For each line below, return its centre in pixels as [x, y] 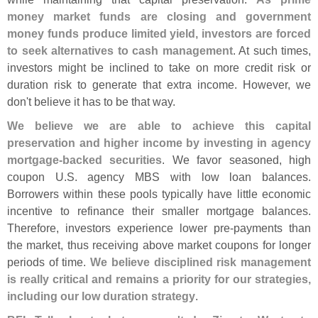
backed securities [113, 159]
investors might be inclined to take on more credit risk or [159, 67]
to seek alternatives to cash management [120, 50]
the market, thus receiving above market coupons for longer [159, 245]
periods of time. [49, 262]
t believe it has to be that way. [102, 101]
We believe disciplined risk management [201, 262]
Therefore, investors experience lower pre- [120, 227]
